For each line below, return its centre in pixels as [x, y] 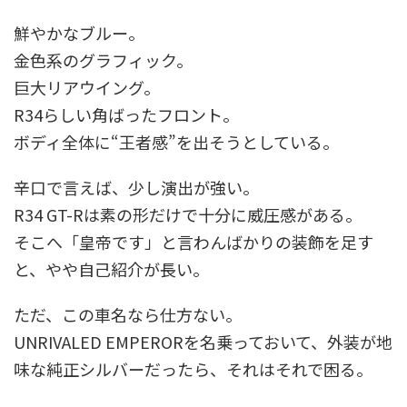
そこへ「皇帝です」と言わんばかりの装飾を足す [194, 242]
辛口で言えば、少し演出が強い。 [136, 188]
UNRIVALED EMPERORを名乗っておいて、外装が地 [203, 342]
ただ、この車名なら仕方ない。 [128, 315]
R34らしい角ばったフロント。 [126, 115]
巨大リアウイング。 [87, 88]
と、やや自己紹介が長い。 [111, 269]
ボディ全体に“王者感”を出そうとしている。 [176, 142]
